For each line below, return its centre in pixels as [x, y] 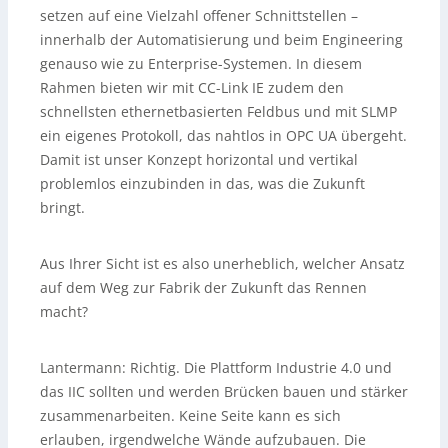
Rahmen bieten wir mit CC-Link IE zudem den [192, 87]
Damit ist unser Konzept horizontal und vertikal [199, 159]
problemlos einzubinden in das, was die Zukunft [202, 183]
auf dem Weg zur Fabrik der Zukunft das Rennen [203, 287]
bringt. [62, 207]
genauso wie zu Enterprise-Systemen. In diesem [201, 63]
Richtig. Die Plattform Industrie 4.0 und [259, 367]
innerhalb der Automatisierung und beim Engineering [221, 39]
